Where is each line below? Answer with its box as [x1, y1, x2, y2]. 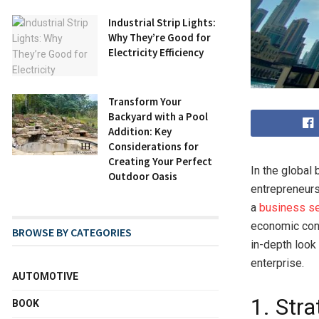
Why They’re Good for [108, 31, 211, 44]
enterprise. [251, 256, 304, 270]
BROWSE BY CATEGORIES [12, 224, 132, 239]
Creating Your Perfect [108, 154, 212, 168]
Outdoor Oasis [108, 169, 177, 183]
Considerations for [108, 139, 199, 153]
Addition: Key [108, 124, 172, 138]
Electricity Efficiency [108, 46, 204, 59]
